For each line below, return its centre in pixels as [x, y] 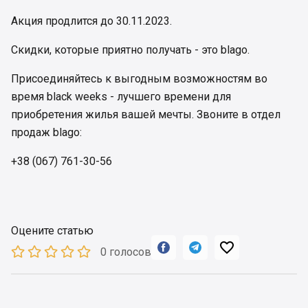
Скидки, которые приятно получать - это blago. [130, 49]
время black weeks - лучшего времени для [121, 96]
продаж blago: [46, 132]
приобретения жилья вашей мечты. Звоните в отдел [146, 114]
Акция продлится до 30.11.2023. [91, 21]
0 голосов [126, 252]
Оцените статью [52, 230]
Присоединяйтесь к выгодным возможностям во [139, 78]
